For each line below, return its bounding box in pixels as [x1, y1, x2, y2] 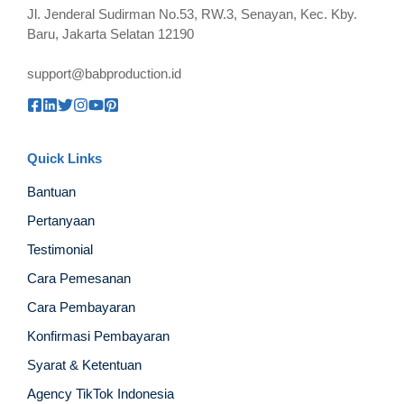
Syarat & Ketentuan [27, 357, 142, 372]
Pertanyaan [27, 213, 95, 228]
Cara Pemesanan [27, 271, 131, 286]
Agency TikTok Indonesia [27, 386, 174, 401]
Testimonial [27, 242, 93, 257]
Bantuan [27, 184, 76, 199]
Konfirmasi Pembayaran [27, 328, 170, 344]
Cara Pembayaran [27, 299, 135, 315]
